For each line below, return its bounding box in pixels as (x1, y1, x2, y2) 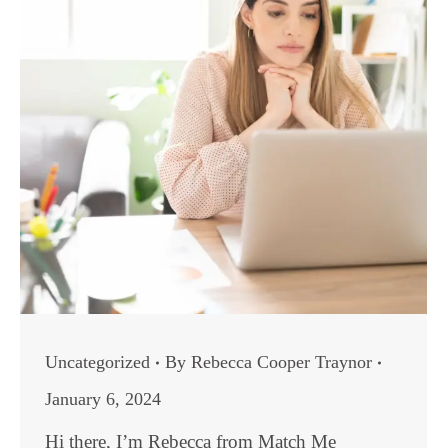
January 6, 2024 (45, 389, 161, 409)
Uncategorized (45, 352, 150, 372)
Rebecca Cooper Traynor (191, 352, 372, 372)
